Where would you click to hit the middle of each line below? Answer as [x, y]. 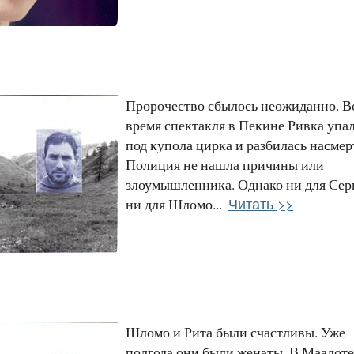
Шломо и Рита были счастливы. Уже [235, 331]
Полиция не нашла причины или [225, 164]
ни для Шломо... [174, 203]
